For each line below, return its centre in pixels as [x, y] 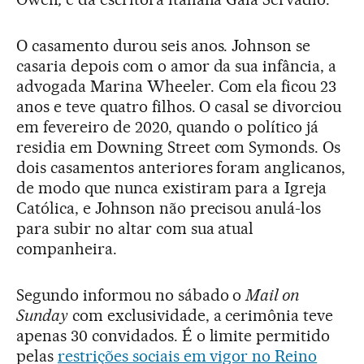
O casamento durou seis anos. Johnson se [164, 45]
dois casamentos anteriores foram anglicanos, [181, 167]
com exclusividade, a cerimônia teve [201, 315]
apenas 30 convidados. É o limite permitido [173, 335]
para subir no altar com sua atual [135, 228]
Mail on [273, 295]
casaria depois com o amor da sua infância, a [177, 65]
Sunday [42, 315]
